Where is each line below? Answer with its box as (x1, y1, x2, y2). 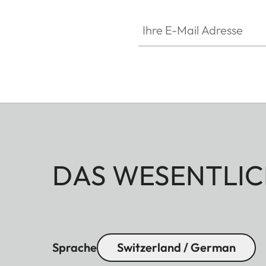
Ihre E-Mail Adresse (137, 10, 218, 23)
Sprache (52, 239, 97, 255)
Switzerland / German (117, 239, 236, 255)
